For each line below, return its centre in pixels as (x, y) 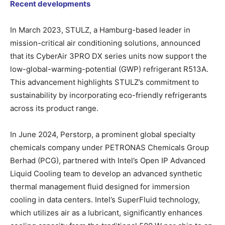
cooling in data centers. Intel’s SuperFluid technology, (105, 199)
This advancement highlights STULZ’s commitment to (104, 82)
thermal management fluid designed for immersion (100, 186)
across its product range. (54, 108)
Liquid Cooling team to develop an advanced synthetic (106, 173)
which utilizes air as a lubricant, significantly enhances (106, 212)
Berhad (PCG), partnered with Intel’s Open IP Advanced (108, 160)
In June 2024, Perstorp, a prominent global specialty (103, 134)
